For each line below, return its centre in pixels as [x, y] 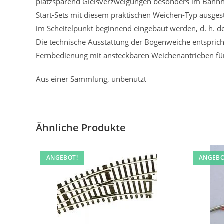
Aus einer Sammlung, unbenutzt [91, 79]
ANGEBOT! [62, 158]
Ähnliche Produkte [81, 127]
